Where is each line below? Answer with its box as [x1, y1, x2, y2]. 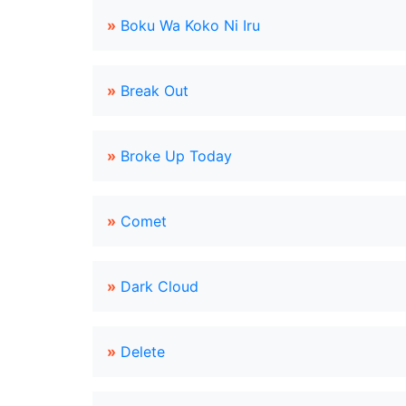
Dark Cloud [121, 277, 198, 295]
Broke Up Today [121, 147, 232, 165]
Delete [121, 343, 165, 361]
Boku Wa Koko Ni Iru [121, 16, 260, 34]
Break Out [121, 82, 188, 100]
